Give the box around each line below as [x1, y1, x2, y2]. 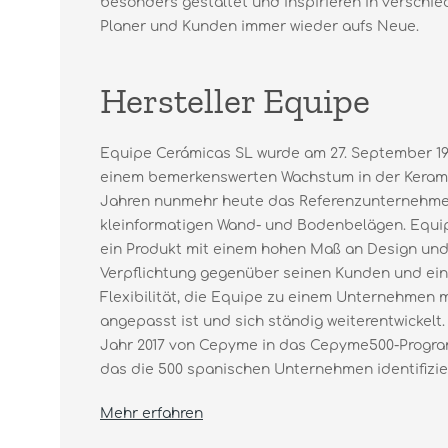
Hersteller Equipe [100, 79, 370, 122]
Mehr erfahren [100, 406, 203, 421]
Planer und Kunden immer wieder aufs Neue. [100, 19, 419, 34]
